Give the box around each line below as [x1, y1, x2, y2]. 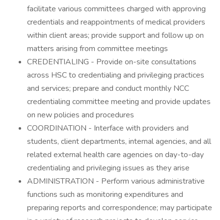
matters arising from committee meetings [27, 43, 168, 54]
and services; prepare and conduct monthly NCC [27, 83, 189, 94]
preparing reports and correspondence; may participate [27, 202, 212, 213]
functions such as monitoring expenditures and [27, 189, 183, 200]
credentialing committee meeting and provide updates [27, 96, 211, 107]
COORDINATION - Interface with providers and [27, 123, 189, 134]
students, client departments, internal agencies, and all [27, 136, 211, 147]
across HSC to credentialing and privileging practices [27, 70, 204, 81]
